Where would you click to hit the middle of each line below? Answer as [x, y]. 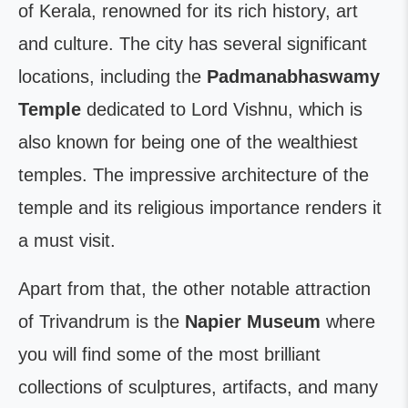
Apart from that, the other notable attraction [194, 289]
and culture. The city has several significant [193, 44]
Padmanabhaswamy [293, 76]
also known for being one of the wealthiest [188, 142]
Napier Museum [253, 321]
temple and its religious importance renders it [200, 208]
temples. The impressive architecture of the [194, 175]
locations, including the [112, 76]
